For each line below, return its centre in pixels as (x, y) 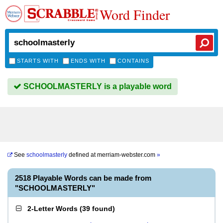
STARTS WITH (38, 61)
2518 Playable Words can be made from (83, 178)
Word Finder (135, 14)
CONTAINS (133, 61)
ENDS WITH (88, 61)
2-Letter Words (53, 209)
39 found (97, 209)
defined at (82, 155)
